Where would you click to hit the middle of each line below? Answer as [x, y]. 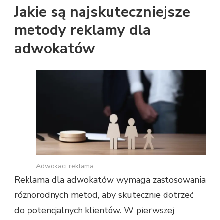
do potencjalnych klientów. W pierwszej [94, 210]
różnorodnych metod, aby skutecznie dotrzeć [104, 195]
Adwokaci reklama [65, 166]
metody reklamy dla [82, 30]
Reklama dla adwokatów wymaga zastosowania [110, 179]
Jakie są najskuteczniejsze [102, 12]
